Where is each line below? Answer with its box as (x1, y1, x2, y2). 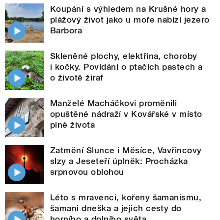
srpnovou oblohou (50, 166, 124, 177)
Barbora (50, 25, 82, 35)
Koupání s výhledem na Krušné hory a (50, 3, 206, 14)
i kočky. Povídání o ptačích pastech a (50, 61, 203, 72)
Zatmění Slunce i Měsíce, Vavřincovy (50, 145, 202, 155)
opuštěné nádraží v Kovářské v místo (50, 109, 202, 119)
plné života (50, 119, 95, 130)
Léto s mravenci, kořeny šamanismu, (50, 192, 202, 202)
